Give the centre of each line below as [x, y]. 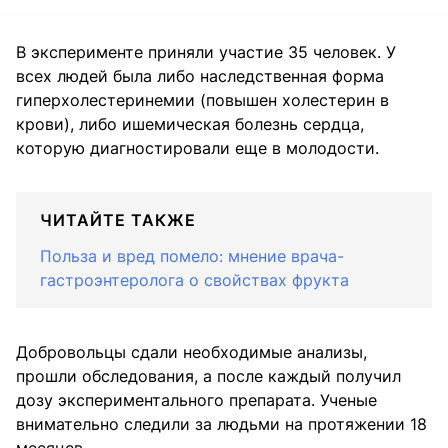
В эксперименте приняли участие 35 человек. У [206, 52]
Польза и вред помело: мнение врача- [192, 256]
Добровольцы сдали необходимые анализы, [191, 352]
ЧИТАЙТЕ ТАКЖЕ [118, 220]
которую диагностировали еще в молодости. [197, 148]
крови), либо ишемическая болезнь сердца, [190, 124]
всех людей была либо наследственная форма [200, 76]
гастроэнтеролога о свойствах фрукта [194, 280]
